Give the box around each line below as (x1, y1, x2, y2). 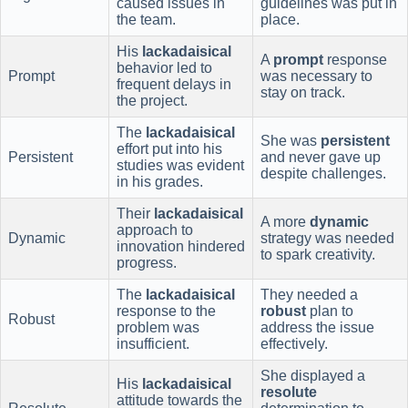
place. (260, 11, 300, 27)
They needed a (260, 286, 358, 302)
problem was (117, 319, 199, 335)
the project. (117, 92, 188, 108)
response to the (117, 302, 216, 319)
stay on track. (260, 84, 345, 100)
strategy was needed (260, 229, 394, 246)
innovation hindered (117, 238, 245, 254)
